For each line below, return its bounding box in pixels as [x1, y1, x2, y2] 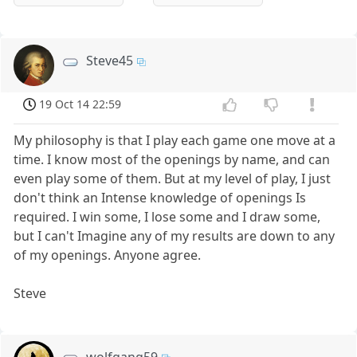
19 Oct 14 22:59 [39, 96, 122, 112]
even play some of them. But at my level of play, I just [14, 170, 331, 188]
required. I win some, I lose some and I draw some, [14, 208, 321, 226]
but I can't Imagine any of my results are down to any [14, 227, 335, 245]
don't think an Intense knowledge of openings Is [14, 189, 307, 207]
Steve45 [86, 52, 134, 70]
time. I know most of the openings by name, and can [14, 151, 331, 169]
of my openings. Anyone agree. [14, 246, 202, 265]
